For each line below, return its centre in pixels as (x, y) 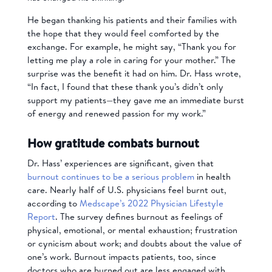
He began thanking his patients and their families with (132, 20)
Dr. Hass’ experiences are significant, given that (120, 163)
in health (212, 177)
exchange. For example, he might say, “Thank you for (131, 47)
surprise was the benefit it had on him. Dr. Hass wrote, (134, 73)
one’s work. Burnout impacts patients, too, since (121, 257)
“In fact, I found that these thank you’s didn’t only (125, 87)
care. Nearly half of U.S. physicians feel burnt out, (127, 190)
